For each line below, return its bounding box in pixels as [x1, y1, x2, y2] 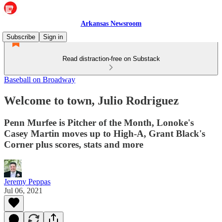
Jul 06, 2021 [4, 186, 43, 195]
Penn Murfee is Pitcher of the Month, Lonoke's [4, 117, 194, 128]
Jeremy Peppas [4, 177, 51, 186]
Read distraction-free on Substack [62, 55, 160, 62]
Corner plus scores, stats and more [4, 139, 143, 150]
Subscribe [6, 33, 35, 41]
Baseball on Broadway [4, 75, 75, 84]
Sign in [43, 33, 63, 41]
